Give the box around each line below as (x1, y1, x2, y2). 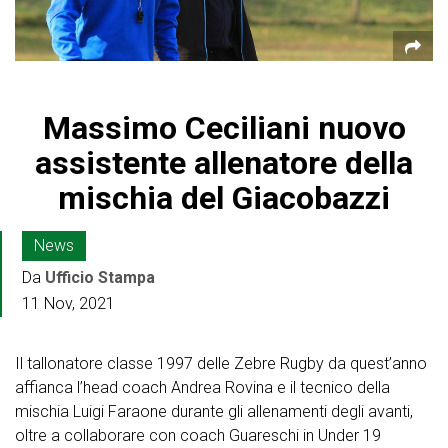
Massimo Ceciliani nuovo (42, 108, 406, 147)
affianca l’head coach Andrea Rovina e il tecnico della (15, 377, 390, 397)
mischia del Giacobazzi (58, 178, 390, 217)
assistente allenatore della (35, 143, 413, 182)
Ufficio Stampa (45, 267, 155, 287)
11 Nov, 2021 (22, 293, 115, 313)
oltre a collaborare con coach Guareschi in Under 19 (15, 425, 381, 445)
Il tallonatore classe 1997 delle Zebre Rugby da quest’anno (15, 353, 427, 373)
